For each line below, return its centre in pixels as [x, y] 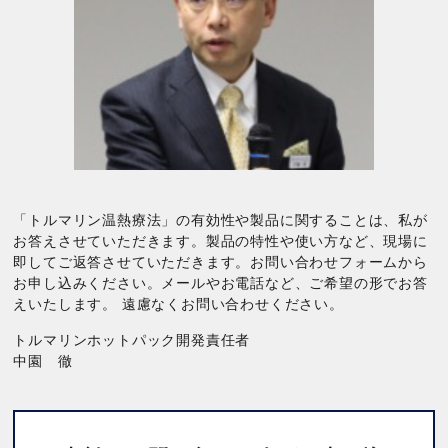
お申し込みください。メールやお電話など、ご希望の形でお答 [220, 283]
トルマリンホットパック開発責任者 [132, 340]
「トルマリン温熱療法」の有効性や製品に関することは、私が [220, 220]
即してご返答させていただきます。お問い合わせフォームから [220, 262]
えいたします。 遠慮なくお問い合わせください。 [178, 304]
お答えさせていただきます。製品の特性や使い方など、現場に [220, 241]
